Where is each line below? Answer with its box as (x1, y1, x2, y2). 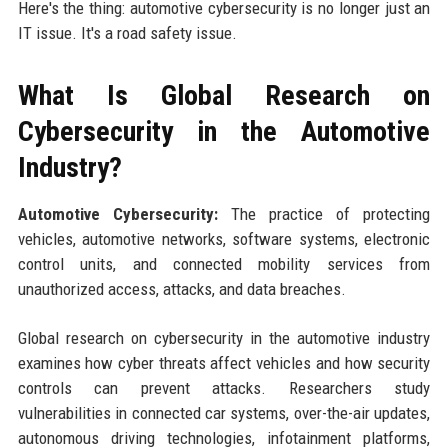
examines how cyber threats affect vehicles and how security (17, 352, 431, 373)
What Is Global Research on (17, 78, 431, 112)
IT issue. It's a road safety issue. (17, 22, 237, 43)
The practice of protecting (217, 203, 431, 224)
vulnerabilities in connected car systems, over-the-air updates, (17, 402, 431, 423)
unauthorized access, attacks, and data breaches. (17, 278, 346, 299)
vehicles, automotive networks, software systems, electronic (17, 228, 431, 249)
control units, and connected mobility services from (17, 253, 431, 274)
